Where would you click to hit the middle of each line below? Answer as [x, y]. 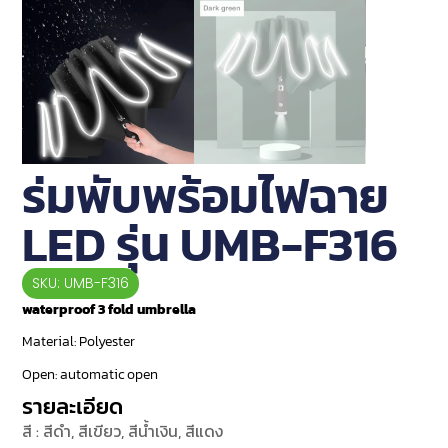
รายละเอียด [73, 407]
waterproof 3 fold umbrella [109, 309]
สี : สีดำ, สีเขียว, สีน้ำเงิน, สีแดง [123, 431]
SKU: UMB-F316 [81, 282]
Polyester [107, 342]
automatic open [109, 374]
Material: [51, 342]
